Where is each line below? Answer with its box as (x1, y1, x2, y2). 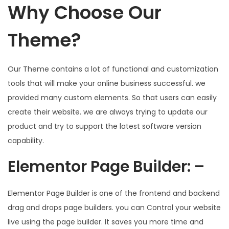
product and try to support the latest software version (8, 121, 201, 132)
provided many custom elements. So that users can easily (8, 93, 217, 103)
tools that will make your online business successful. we (8, 78, 205, 89)
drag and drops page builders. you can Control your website (8, 202, 221, 213)
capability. (8, 135, 44, 146)
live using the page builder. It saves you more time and (8, 217, 203, 227)
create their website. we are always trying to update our (8, 107, 208, 118)
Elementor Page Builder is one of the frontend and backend (8, 188, 220, 199)
